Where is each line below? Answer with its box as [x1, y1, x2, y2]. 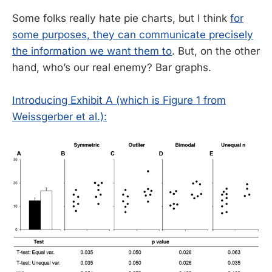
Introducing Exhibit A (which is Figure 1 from [12, 94, 226, 107]
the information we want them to [12, 45, 172, 58]
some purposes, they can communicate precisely [12, 29, 253, 41]
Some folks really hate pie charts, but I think [12, 12, 230, 25]
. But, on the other [172, 45, 260, 58]
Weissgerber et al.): [12, 110, 107, 123]
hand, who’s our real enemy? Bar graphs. [12, 61, 211, 74]
